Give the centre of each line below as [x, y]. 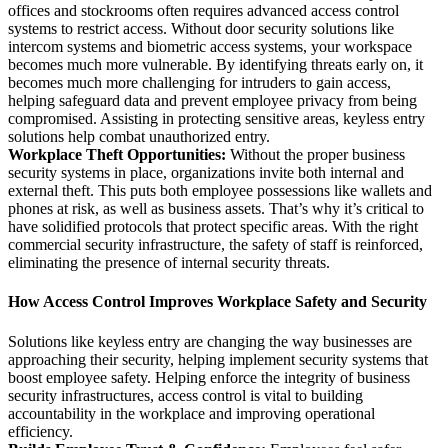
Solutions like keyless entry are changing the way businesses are [210, 341]
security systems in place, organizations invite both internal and [206, 173]
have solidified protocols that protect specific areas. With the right [213, 227]
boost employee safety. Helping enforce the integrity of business [209, 377]
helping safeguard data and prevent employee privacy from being [212, 101]
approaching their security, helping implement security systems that [218, 359]
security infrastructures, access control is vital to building [185, 395]
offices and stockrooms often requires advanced [159, 11]
